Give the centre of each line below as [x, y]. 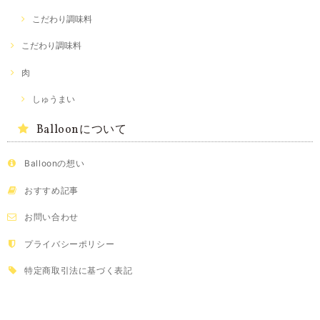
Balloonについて [81, 130]
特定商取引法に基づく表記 [79, 270]
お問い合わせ [51, 217]
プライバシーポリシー [70, 244]
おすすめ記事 [51, 190]
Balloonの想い [55, 164]
